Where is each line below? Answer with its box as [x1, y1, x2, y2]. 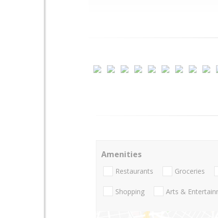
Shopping [115, 186, 145, 196]
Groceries [175, 166, 205, 176]
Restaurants [115, 166, 153, 176]
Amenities [101, 149, 142, 160]
